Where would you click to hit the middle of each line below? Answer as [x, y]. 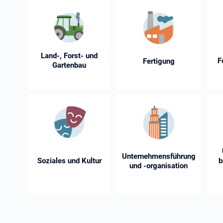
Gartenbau [69, 65]
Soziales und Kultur [69, 161]
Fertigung [159, 61]
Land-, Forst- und [69, 56]
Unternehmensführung [159, 157]
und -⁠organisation [159, 166]
